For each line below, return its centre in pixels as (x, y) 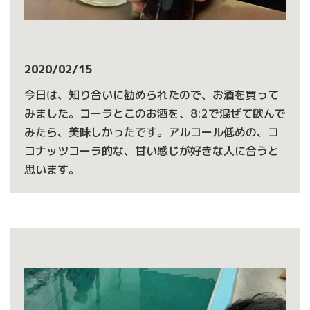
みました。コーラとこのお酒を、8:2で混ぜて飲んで (155, 113)
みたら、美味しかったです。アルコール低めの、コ (152, 132)
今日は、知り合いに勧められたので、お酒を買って (152, 95)
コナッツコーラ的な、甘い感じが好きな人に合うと (152, 151)
